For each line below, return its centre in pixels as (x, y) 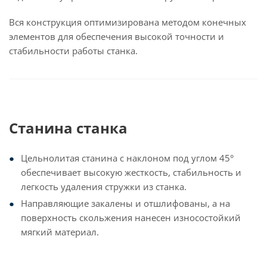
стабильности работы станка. (73, 51)
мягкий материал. (60, 232)
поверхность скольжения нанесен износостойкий (131, 218)
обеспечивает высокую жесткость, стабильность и (131, 172)
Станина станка (68, 128)
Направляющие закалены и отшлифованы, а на (125, 203)
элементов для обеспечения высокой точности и (117, 36)
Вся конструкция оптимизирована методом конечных (128, 22)
